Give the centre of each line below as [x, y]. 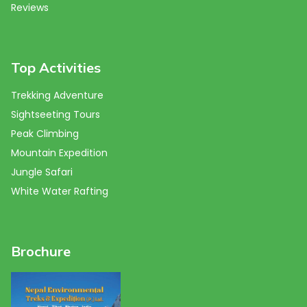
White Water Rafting [60, 191]
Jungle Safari [42, 172]
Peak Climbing [45, 133]
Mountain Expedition [59, 152]
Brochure [41, 251]
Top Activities [56, 67]
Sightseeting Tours [56, 114]
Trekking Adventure [57, 95]
